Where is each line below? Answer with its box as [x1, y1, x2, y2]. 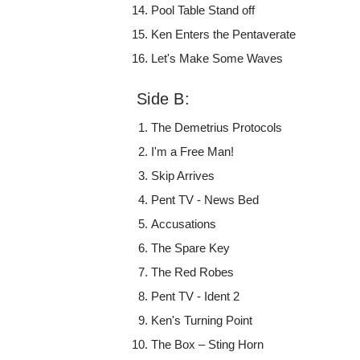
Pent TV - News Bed [151, 193, 260, 207]
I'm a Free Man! [151, 145, 235, 159]
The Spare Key [151, 241, 231, 256]
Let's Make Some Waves [151, 51, 284, 66]
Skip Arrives [151, 169, 215, 183]
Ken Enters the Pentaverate [151, 27, 297, 42]
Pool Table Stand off [151, 3, 256, 18]
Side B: [137, 90, 190, 108]
